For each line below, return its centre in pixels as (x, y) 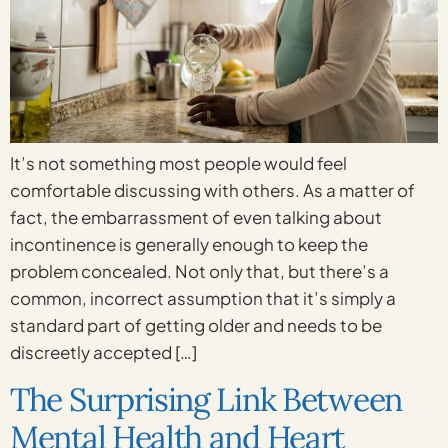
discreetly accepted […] (103, 352)
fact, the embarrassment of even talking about (196, 217)
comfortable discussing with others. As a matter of (212, 190)
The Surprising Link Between (206, 399)
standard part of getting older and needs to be (196, 325)
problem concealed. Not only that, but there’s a (199, 271)
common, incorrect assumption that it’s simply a (203, 298)
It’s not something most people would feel (178, 163)
